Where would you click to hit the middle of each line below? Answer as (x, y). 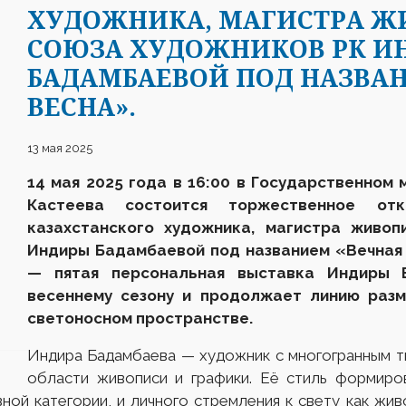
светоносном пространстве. (140, 318)
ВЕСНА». (82, 106)
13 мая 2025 (60, 148)
